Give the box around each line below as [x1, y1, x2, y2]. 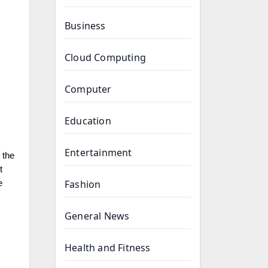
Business [65, 19, 106, 32]
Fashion [65, 178, 101, 191]
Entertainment [65, 146, 132, 159]
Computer [65, 83, 112, 96]
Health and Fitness [65, 241, 151, 254]
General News [65, 209, 130, 223]
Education [65, 114, 111, 127]
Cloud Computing [65, 51, 146, 64]
